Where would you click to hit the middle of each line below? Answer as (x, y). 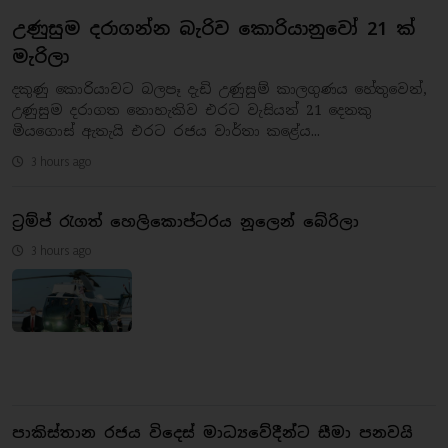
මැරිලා (40, 56)
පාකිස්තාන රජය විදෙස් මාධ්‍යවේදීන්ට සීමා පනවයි (212, 432)
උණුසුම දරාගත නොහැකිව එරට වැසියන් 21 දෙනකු (192, 109)
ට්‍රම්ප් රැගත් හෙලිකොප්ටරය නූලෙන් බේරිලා (185, 221)
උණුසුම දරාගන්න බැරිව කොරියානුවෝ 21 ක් (213, 28)
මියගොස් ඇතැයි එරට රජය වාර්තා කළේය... (166, 130)
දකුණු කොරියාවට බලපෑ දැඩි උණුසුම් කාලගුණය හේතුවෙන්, (219, 88)
